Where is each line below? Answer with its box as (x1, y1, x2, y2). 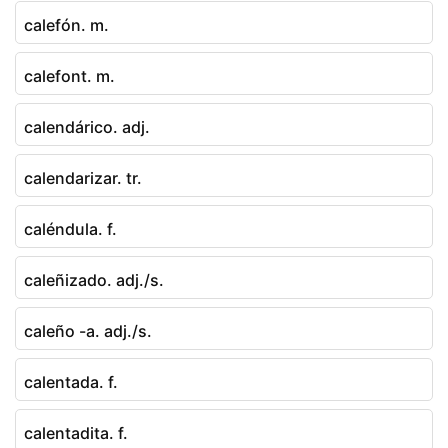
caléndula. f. (24, 218, 117, 239)
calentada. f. (24, 371, 118, 392)
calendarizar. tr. (24, 167, 142, 188)
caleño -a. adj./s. (24, 320, 152, 341)
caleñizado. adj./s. (24, 269, 164, 290)
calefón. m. (24, 14, 109, 35)
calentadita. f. (24, 422, 128, 443)
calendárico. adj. (24, 116, 150, 137)
